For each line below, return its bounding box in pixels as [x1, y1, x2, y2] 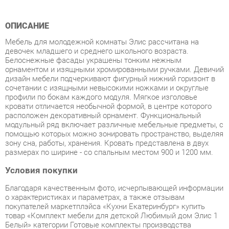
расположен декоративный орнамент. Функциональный [5, 79, 193, 88]
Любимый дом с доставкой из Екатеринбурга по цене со [5, 193, 196, 202]
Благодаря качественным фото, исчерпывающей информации [5, 148, 215, 158]
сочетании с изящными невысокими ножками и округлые [5, 52, 200, 61]
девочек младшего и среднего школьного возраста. [5, 17, 181, 26]
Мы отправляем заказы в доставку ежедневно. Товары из [5, 217, 203, 227]
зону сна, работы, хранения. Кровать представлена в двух [5, 105, 200, 114]
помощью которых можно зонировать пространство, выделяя [5, 96, 215, 106]
